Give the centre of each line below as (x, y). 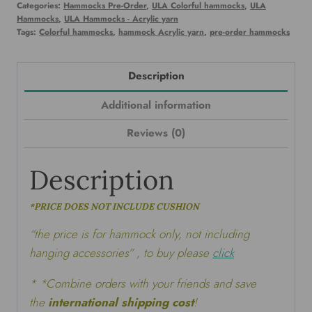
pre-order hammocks (250, 31)
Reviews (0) (156, 133)
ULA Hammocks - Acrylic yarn (121, 18)
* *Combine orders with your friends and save (143, 283)
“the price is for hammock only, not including (139, 234)
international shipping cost (121, 302)
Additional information (156, 106)
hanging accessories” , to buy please (121, 252)
